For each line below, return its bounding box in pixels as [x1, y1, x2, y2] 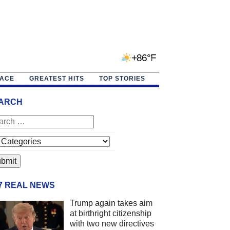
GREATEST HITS [29, 74, 84, 82]
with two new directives [69, 219, 154, 228]
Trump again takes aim [69, 198, 152, 207]
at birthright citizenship [69, 208, 151, 218]
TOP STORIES [99, 74, 145, 82]
